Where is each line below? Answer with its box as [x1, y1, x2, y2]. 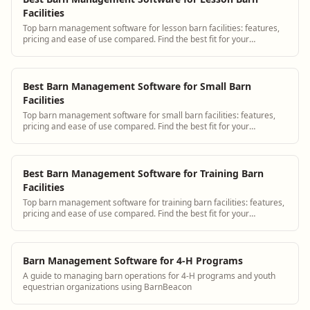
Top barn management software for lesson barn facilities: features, [23, 21, 280, 34]
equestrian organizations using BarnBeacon [23, 280, 192, 293]
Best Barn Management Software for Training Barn [23, 166, 264, 180]
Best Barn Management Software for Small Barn [23, 79, 251, 93]
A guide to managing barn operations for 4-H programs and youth [23, 269, 275, 282]
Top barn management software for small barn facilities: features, [23, 109, 275, 121]
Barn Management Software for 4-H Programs [23, 253, 243, 267]
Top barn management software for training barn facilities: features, [23, 196, 284, 208]
